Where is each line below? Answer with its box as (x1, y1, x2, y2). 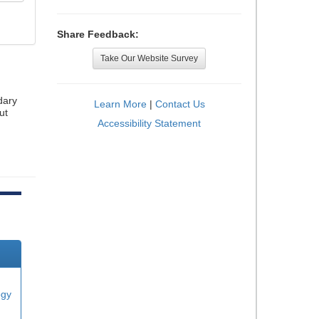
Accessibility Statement (98, 117, 201, 129)
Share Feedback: (57, 28, 139, 40)
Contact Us (155, 98, 205, 110)
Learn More (93, 98, 147, 110)
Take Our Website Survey (100, 53, 198, 63)
